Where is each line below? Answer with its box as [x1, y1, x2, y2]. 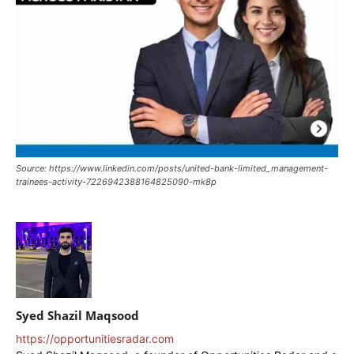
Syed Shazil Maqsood [16, 307, 139, 323]
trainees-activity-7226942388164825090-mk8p [16, 175, 217, 187]
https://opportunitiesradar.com [16, 331, 174, 345]
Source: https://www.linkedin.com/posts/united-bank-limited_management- [16, 162, 328, 174]
